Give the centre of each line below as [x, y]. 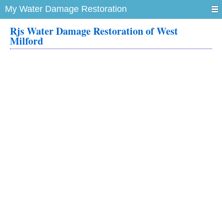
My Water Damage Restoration [66, 9]
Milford [27, 41]
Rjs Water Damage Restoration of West [94, 31]
